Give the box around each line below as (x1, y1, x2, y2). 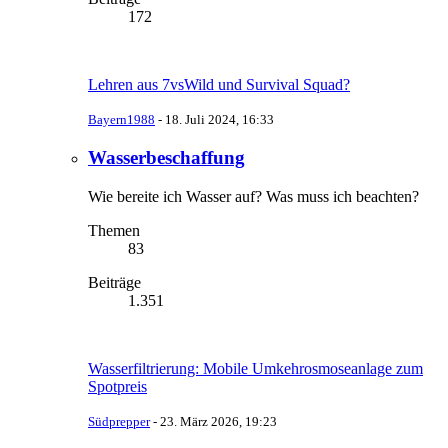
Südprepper (88, 413, 150, 429)
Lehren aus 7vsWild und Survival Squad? (88, 76, 350, 94)
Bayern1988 (88, 112, 155, 128)
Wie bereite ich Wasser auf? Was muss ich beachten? (88, 187, 419, 205)
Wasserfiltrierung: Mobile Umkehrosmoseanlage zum (88, 359, 423, 377)
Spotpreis (88, 377, 147, 395)
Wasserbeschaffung (88, 146, 245, 168)
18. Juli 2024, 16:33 (165, 112, 274, 128)
